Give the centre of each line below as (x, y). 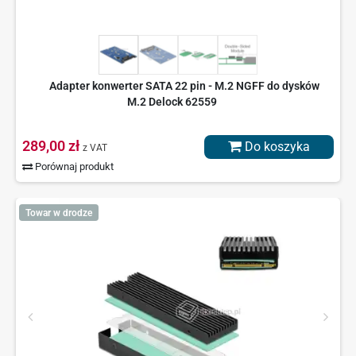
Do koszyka (276, 147)
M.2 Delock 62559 (172, 102)
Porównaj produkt (74, 167)
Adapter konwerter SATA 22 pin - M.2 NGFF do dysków (184, 86)
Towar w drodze (58, 213)
